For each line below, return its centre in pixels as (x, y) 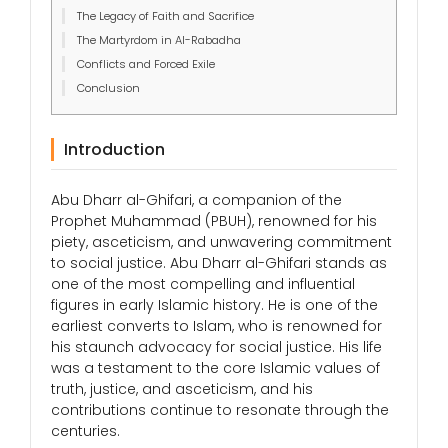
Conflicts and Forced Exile (146, 64)
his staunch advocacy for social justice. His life (216, 347)
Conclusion (108, 88)
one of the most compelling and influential (203, 284)
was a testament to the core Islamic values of (215, 368)
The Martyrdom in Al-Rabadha (159, 40)
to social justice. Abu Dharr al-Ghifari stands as (219, 263)
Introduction (114, 150)
